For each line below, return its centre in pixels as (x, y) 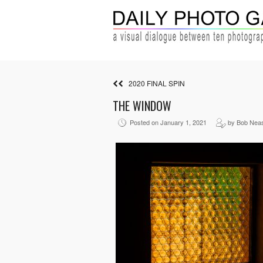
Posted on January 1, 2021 (172, 122)
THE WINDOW (142, 106)
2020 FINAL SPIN (154, 83)
